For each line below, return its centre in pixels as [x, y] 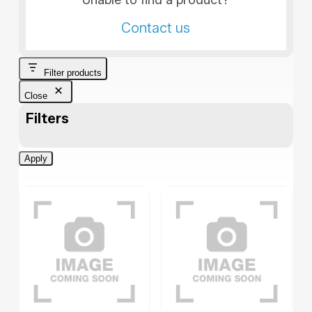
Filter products [72, 73]
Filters [47, 119]
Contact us [156, 28]
